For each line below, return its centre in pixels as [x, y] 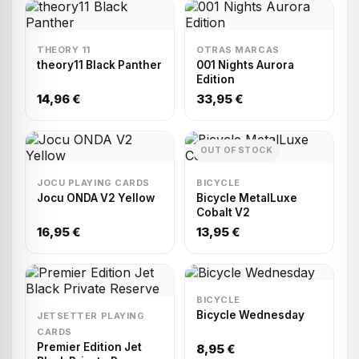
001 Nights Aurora [245, 65]
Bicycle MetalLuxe [247, 198]
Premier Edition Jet [89, 347]
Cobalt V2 [223, 212]
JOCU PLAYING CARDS [93, 183]
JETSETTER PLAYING [91, 316]
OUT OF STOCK [237, 150]
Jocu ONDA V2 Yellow [96, 198]
